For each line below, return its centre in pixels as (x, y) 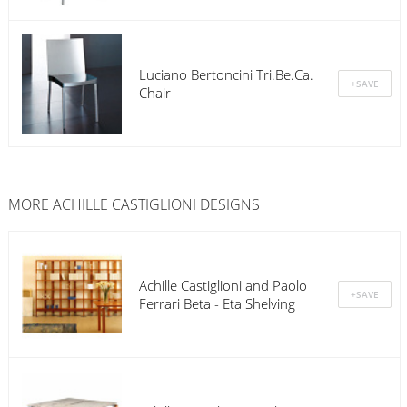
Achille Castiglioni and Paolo (223, 286)
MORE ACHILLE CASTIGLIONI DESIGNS (134, 205)
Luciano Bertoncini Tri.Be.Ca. (226, 74)
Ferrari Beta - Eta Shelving (217, 304)
